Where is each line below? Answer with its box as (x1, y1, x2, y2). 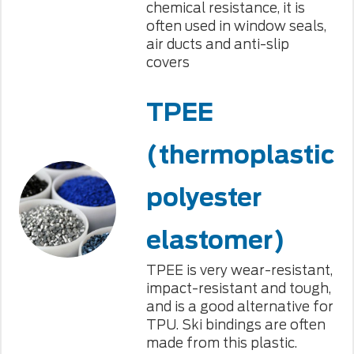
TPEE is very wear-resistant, (145, 262, 333, 278)
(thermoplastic (145, 140, 335, 169)
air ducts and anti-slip (145, 36, 289, 53)
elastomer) (145, 225, 285, 254)
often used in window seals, (145, 18, 326, 35)
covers (145, 55, 190, 71)
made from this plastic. (145, 334, 297, 351)
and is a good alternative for (145, 298, 333, 314)
